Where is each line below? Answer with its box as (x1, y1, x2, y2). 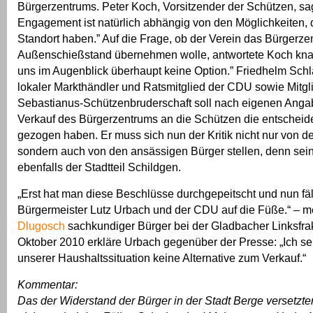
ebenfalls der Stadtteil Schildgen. (17, 161, 181, 173)
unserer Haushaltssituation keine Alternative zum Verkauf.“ (17, 252, 306, 264)
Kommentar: (17, 278, 78, 291)
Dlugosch (17, 219, 65, 232)
